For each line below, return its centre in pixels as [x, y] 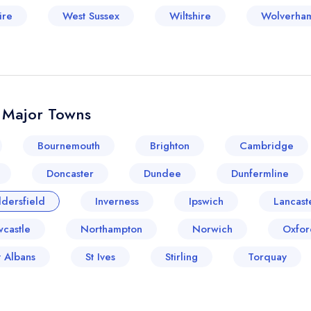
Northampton [111, 229]
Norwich [212, 229]
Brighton [170, 146]
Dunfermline [260, 174]
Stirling [182, 257]
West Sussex [91, 16]
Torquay [267, 257]
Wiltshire [190, 16]
